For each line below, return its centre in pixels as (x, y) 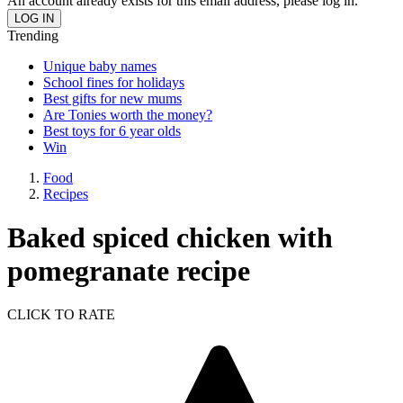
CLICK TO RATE (61, 315)
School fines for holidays (114, 82)
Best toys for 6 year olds (112, 130)
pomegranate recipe (129, 270)
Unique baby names (100, 66)
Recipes (66, 193)
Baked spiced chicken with (170, 237)
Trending (33, 35)
